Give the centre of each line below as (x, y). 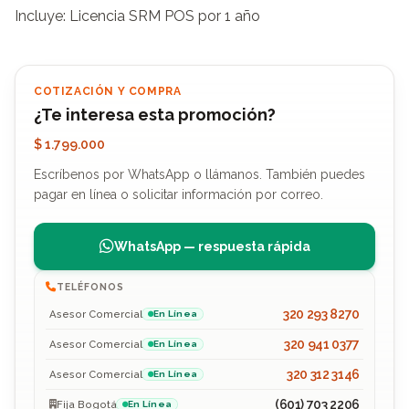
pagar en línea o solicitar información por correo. (178, 194)
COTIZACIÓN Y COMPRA (108, 91)
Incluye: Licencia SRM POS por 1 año (137, 16)
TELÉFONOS (91, 286)
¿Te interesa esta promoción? (155, 114)
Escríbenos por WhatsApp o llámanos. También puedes (199, 174)
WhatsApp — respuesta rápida (212, 246)
